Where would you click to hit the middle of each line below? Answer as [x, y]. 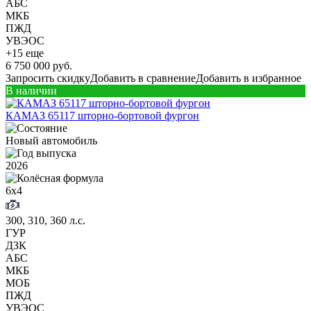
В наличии [31, 90]
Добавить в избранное [249, 78]
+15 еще [25, 53]
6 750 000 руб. [39, 65]
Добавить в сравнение [143, 78]
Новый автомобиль [51, 140]
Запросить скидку [48, 78]
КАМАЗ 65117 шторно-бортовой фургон [102, 115]
